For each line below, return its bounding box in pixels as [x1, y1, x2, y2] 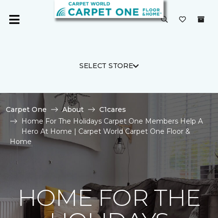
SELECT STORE [79, 61, 133, 70]
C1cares [99, 105, 126, 114]
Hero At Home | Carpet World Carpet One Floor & [21, 127, 190, 136]
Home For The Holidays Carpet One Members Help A [21, 117, 203, 126]
